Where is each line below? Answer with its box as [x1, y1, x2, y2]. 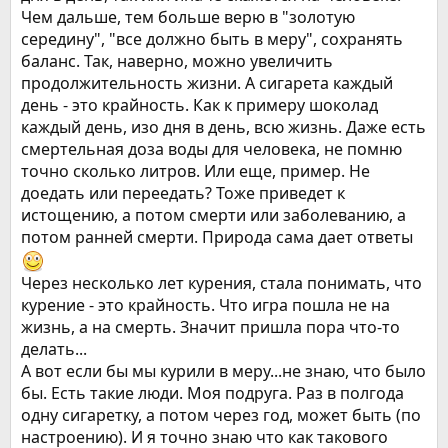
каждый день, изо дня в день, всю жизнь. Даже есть [21, 116, 426, 138]
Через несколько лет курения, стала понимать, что [21, 272, 422, 294]
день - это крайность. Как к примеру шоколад [21, 94, 378, 116]
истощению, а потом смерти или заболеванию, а [21, 204, 406, 226]
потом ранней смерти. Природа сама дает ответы [21, 226, 413, 248]
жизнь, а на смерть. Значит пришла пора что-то [21, 316, 400, 338]
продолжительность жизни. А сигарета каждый [21, 72, 393, 94]
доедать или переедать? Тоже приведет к [21, 182, 345, 204]
